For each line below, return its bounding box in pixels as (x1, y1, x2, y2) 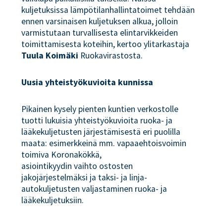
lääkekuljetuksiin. (21, 194, 88, 206)
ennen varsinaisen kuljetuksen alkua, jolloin (21, 16, 178, 27)
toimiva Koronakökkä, (21, 149, 102, 160)
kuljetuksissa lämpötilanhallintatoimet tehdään (21, 4, 195, 16)
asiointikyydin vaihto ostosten (21, 160, 133, 171)
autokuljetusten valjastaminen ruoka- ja (21, 183, 167, 194)
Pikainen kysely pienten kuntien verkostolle (21, 103, 179, 114)
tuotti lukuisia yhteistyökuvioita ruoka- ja (21, 114, 173, 126)
